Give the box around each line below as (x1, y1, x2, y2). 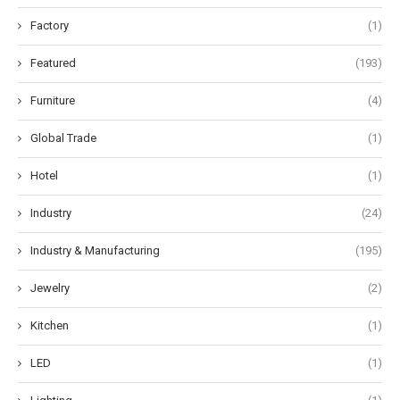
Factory (30, 18, 69, 32)
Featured (30, 55, 76, 70)
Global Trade (30, 130, 96, 145)
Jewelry (30, 280, 70, 295)
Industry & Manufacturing (30, 243, 160, 257)
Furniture (30, 93, 75, 107)
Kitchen (30, 318, 69, 332)
